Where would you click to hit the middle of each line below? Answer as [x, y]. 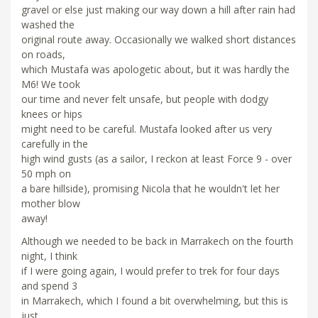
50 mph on [46, 173]
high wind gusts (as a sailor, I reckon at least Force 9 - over [157, 158]
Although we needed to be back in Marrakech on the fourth [157, 241]
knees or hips [52, 114]
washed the [48, 24]
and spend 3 [49, 285]
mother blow [51, 203]
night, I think [49, 256]
